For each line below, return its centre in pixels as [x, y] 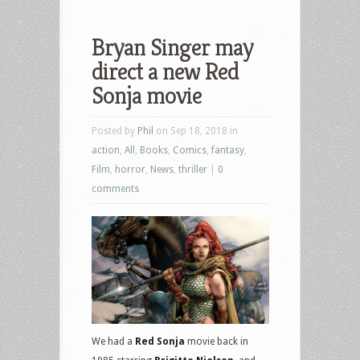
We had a [113, 341]
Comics [190, 150]
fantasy [228, 150]
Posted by [115, 131]
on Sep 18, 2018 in [196, 131]
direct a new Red [165, 71]
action [106, 150]
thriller [193, 169]
